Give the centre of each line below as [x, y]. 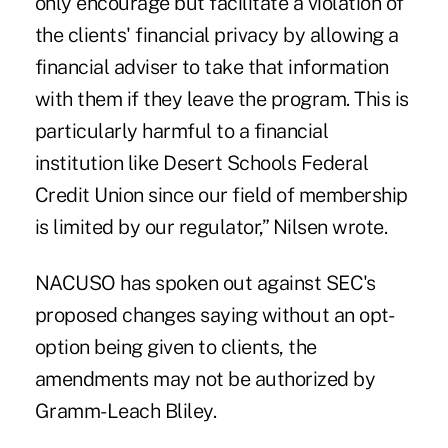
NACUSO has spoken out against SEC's [205, 282]
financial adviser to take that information [211, 66]
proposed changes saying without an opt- [214, 314]
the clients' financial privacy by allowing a [216, 34]
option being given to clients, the [175, 346]
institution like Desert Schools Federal [201, 162]
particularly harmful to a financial [181, 130]
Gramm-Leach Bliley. [125, 410]
